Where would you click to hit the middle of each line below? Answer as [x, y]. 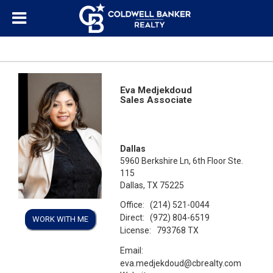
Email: [132, 250]
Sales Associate [156, 100]
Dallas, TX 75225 [152, 185]
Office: [133, 204]
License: [136, 230]
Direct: [133, 217]
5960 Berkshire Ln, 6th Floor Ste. [182, 161]
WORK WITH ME [60, 219]
